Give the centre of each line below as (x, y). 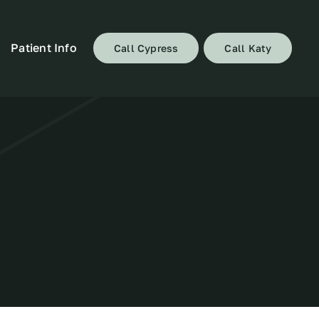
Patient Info (44, 47)
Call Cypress (146, 48)
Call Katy (248, 48)
